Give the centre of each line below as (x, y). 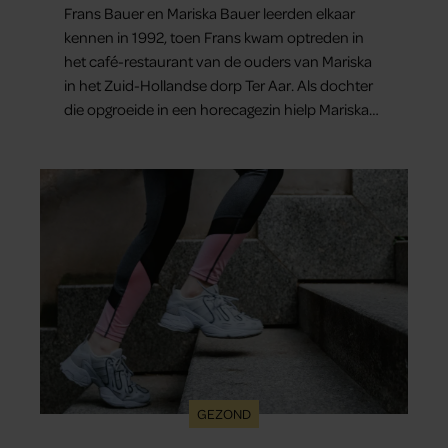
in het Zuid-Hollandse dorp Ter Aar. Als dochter (218, 84)
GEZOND (224, 413)
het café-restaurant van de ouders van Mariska (218, 60)
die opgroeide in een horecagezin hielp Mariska (216, 108)
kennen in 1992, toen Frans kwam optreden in (214, 36)
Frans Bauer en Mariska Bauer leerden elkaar (209, 12)
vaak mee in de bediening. (149, 132)
